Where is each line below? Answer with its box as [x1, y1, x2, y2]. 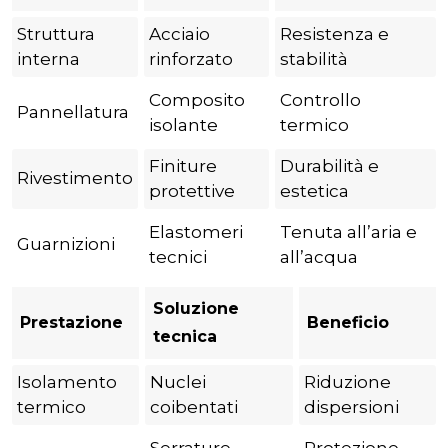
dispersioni [304, 397, 399, 418]
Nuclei [150, 372, 206, 393]
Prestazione [20, 313, 123, 333]
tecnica [153, 327, 217, 347]
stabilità [280, 49, 348, 70]
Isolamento [17, 372, 117, 393]
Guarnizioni [17, 234, 115, 255]
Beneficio [307, 313, 389, 333]
